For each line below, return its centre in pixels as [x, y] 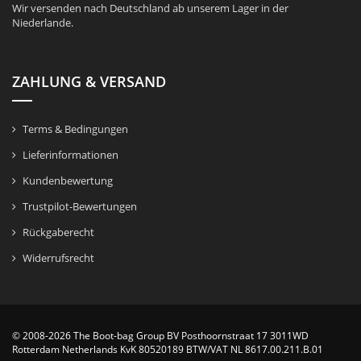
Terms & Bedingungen [75, 129]
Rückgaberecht [58, 232]
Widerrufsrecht [58, 257]
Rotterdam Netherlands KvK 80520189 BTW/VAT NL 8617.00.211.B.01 [168, 349]
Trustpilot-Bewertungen [80, 206]
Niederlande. [43, 22]
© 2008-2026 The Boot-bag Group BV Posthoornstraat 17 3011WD [160, 335]
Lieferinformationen [71, 154]
